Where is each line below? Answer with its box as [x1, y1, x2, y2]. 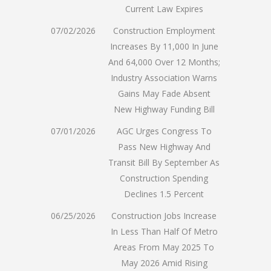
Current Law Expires [125, 2, 203, 15]
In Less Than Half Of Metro [110, 225, 218, 237]
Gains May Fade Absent [117, 87, 211, 99]
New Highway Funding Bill [113, 103, 215, 115]
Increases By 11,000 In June [109, 40, 218, 52]
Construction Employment [113, 24, 215, 36]
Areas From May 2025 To [114, 241, 214, 253]
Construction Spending [120, 172, 208, 184]
